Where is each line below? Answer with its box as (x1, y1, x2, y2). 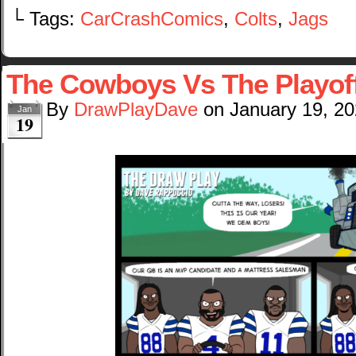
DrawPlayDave (74, 99, 198, 120)
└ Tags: (10, 8, 80, 29)
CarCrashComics (80, 8, 223, 29)
